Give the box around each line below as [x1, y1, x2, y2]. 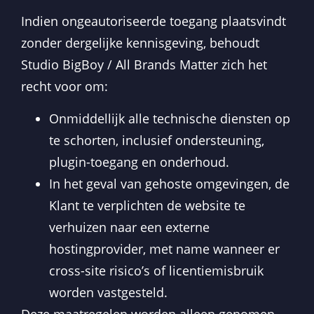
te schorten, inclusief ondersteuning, [49, 131, 264, 149]
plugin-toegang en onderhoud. [49, 153, 229, 170]
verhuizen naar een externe [49, 218, 210, 235]
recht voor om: [21, 78, 108, 95]
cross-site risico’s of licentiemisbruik [49, 261, 264, 279]
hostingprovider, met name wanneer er [49, 240, 280, 257]
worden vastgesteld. [49, 283, 168, 301]
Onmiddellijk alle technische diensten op [49, 109, 290, 127]
